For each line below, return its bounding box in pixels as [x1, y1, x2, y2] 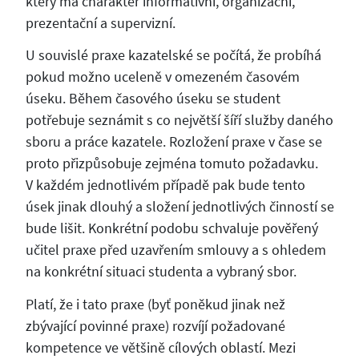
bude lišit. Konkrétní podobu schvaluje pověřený [25, 219, 318, 238]
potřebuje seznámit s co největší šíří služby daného [25, 111, 333, 130]
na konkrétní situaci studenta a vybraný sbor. [25, 262, 296, 281]
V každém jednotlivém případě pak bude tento [25, 175, 305, 195]
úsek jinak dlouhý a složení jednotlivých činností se [25, 197, 334, 216]
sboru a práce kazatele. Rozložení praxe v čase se [25, 132, 322, 151]
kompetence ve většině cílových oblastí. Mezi [25, 337, 296, 357]
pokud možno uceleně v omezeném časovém [25, 67, 300, 87]
